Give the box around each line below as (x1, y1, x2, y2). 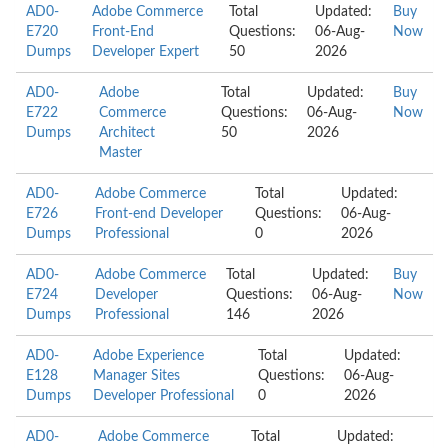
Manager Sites (92, 369, 180, 383)
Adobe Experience (92, 349, 204, 363)
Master (98, 146, 142, 160)
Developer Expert (91, 45, 199, 59)
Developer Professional (92, 389, 234, 403)
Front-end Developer (95, 207, 224, 221)
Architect (98, 126, 155, 140)
